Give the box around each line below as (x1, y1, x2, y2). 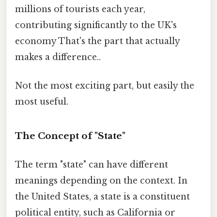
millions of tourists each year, (15, 4, 145, 15)
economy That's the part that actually (15, 36, 180, 47)
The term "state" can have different (15, 159, 168, 170)
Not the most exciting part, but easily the (15, 80, 194, 92)
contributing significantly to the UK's (15, 20, 177, 31)
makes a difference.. (15, 52, 101, 63)
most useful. (15, 96, 68, 108)
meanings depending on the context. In (15, 175, 187, 186)
